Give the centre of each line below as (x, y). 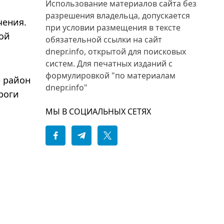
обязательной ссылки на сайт (104, 39)
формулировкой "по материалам (110, 75)
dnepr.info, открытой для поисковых (116, 51)
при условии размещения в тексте (113, 27)
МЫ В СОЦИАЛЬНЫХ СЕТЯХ (98, 111)
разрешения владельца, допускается (118, 15)
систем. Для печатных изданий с (109, 63)
